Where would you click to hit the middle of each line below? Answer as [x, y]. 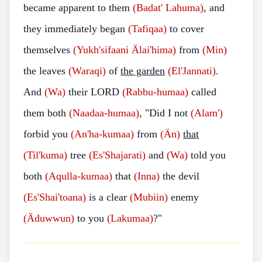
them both [46, 113]
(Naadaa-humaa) [104, 113]
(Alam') [207, 113]
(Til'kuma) [45, 155]
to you [91, 218]
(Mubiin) [149, 197]
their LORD [94, 92]
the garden [143, 71]
